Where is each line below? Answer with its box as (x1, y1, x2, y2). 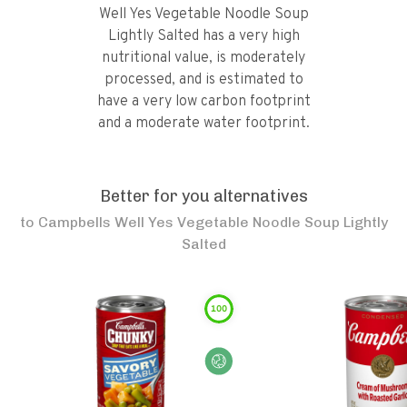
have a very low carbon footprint (96, 93, 311, 111)
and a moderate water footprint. (97, 114, 310, 133)
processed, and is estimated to (104, 71, 303, 89)
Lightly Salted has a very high (107, 27, 300, 45)
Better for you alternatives (99, 186, 308, 206)
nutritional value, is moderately (102, 49, 305, 67)
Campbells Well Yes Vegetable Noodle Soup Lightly (37, 213, 388, 231)
